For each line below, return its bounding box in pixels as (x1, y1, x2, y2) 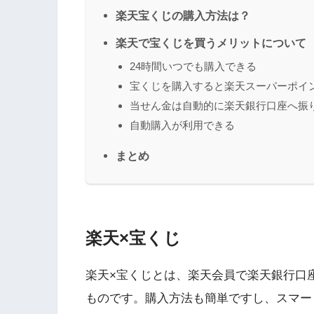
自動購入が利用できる (130, 118, 235, 131)
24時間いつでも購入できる (130, 60, 257, 72)
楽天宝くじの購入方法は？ (116, 8, 250, 22)
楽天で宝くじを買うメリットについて (116, 36, 306, 49)
